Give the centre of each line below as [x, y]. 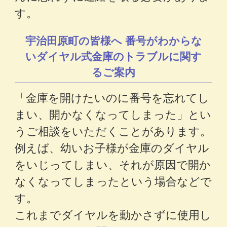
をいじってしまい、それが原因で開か [113, 164]
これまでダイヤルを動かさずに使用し [113, 214]
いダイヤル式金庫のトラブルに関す [113, 55]
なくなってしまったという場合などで [113, 180]
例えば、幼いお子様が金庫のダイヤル [112, 147]
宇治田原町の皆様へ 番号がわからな [113, 40]
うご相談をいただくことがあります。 [113, 130]
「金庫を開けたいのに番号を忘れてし [112, 97]
